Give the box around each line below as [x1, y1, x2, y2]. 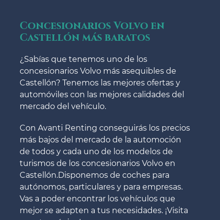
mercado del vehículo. [20, 101, 106, 111]
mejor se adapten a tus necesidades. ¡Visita [20, 205, 188, 215]
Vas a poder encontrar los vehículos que [20, 193, 175, 203]
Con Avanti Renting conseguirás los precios [20, 123, 190, 133]
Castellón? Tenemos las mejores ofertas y [20, 78, 180, 87]
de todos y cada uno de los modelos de [20, 146, 173, 156]
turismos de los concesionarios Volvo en [20, 158, 175, 168]
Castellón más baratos [20, 30, 150, 45]
